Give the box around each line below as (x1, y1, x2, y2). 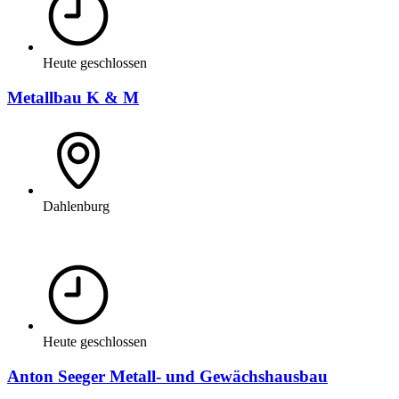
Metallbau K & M (7, 87, 139, 107)
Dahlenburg (43, 199, 110, 215)
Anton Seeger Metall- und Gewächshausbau (7, 367, 328, 387)
